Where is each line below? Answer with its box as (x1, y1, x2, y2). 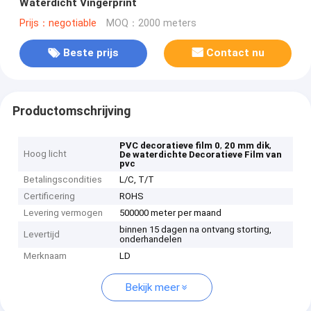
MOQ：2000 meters (106, 17, 196, 29)
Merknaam (24, 251, 67, 262)
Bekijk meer (125, 281, 180, 294)
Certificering (24, 191, 76, 202)
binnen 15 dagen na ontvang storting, (119, 224, 272, 235)
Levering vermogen (24, 208, 103, 219)
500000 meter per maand (119, 208, 222, 219)
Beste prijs (62, 47, 119, 60)
